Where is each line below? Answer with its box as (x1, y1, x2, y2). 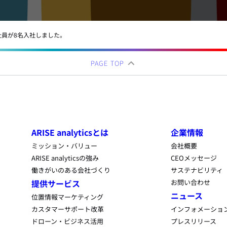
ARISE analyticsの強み (31, 153, 99, 163)
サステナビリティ (171, 165, 223, 175)
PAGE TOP (90, 58, 127, 68)
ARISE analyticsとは (31, 126, 108, 139)
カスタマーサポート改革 (31, 204, 104, 214)
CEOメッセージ (171, 153, 217, 163)
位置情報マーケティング (31, 192, 103, 202)
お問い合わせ (171, 177, 211, 187)
